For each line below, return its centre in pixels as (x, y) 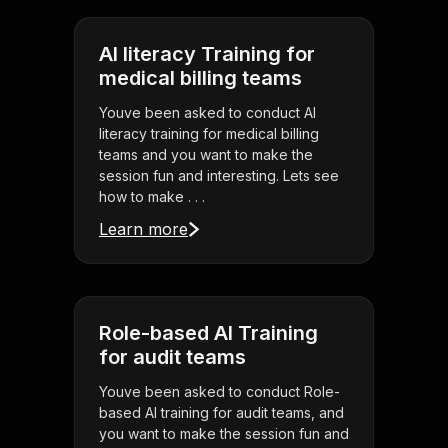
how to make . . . (152, 197)
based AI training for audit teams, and (221, 413)
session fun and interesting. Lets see (219, 176)
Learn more (143, 229)
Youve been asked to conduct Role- (219, 392)
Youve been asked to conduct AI (207, 113)
